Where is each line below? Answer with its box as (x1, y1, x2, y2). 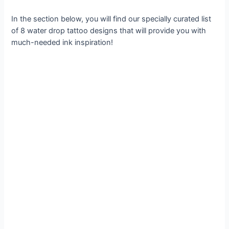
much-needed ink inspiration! (11, 38, 113, 48)
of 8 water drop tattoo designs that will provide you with (11, 26, 207, 36)
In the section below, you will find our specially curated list (11, 14, 212, 24)
